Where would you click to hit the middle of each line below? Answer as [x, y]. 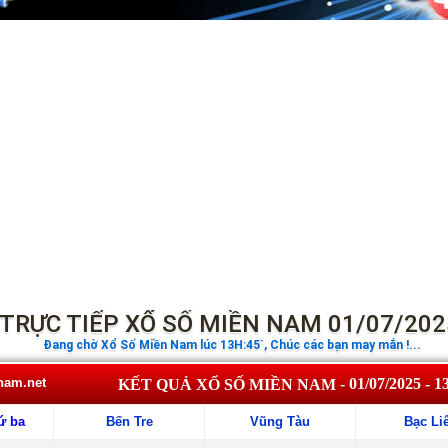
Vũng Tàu [280, 422]
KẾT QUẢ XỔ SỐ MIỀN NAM [227, 385]
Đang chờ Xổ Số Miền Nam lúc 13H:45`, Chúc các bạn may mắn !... [231, 345]
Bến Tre [129, 422]
